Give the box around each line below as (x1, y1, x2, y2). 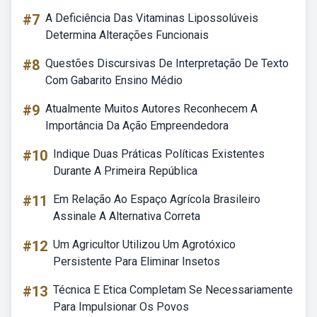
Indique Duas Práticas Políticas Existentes (53, 147, 265, 161)
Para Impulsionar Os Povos (53, 300, 189, 313)
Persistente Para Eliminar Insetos (53, 255, 220, 268)
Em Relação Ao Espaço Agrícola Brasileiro (53, 192, 260, 206)
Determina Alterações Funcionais (45, 28, 209, 42)
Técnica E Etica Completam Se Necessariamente (53, 283, 293, 296)
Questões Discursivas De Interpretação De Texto (45, 57, 289, 70)
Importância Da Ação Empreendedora (45, 119, 229, 132)
